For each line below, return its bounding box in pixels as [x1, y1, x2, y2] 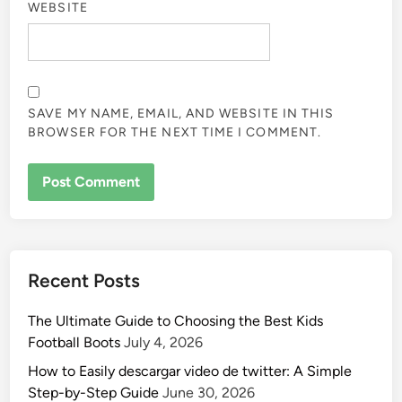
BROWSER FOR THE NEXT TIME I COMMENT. [28, 125, 322, 140]
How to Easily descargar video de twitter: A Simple [28, 362, 353, 380]
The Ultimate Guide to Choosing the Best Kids [28, 311, 324, 329]
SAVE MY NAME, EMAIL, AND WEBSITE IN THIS [28, 106, 335, 121]
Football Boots [28, 333, 121, 351]
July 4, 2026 [124, 333, 204, 351]
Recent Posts [28, 268, 141, 292]
